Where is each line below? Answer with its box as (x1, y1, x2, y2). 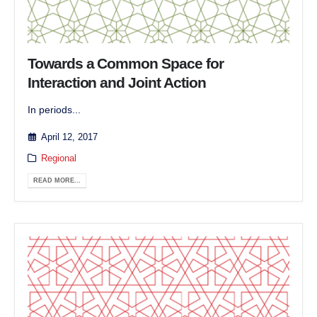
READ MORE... (33, 176, 81, 184)
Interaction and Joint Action (28, 74, 206, 91)
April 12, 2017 (40, 132, 98, 142)
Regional (40, 154, 76, 163)
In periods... (28, 103, 81, 115)
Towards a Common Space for (28, 54, 224, 71)
